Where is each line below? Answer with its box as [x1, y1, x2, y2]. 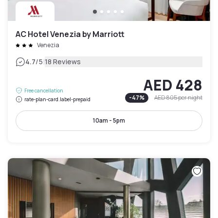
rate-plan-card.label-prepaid [24, 96, 91, 103]
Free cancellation [24, 87, 63, 94]
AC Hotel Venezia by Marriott [16, 29, 125, 40]
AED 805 [154, 93, 177, 102]
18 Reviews [44, 57, 81, 67]
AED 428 [143, 75, 202, 95]
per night [178, 93, 202, 102]
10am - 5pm [93, 116, 125, 125]
